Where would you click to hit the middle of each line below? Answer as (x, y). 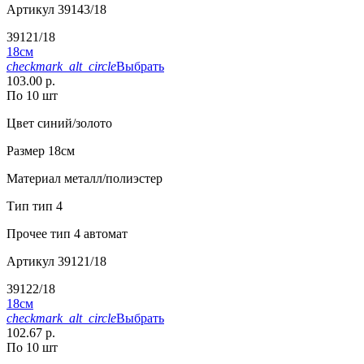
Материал (34, 179)
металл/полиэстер (112, 179)
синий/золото (73, 123)
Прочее (27, 234)
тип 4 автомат (87, 234)
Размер (26, 151)
